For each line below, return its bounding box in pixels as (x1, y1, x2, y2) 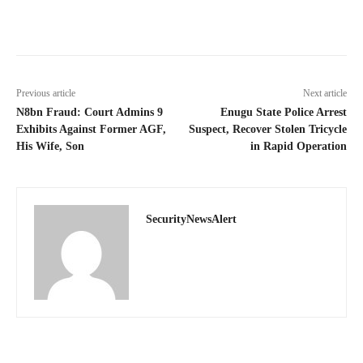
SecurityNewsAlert (146, 212, 237, 225)
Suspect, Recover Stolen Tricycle (188, 122, 347, 135)
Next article (302, 87, 347, 99)
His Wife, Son (16, 139, 88, 152)
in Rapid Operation (250, 139, 347, 152)
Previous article (16, 87, 75, 99)
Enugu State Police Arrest (220, 105, 347, 118)
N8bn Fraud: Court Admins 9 (16, 105, 163, 118)
